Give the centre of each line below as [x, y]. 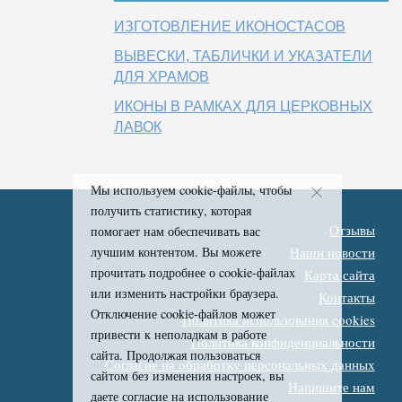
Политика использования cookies [279, 319]
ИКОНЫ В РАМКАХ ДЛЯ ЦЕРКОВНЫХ [243, 106]
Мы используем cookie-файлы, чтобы [191, 190]
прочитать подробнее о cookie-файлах [192, 272]
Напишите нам [332, 387]
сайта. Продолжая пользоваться [175, 355]
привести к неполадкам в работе [178, 334]
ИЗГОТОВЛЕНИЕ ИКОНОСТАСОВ [230, 26]
